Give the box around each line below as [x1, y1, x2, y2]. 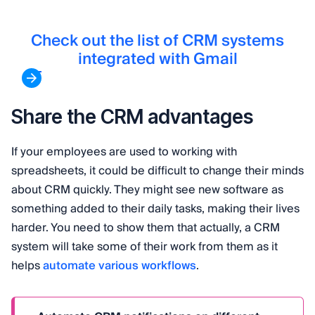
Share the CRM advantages [11, 105, 253, 129]
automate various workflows [43, 256, 196, 276]
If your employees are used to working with [11, 142, 237, 162]
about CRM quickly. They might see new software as [11, 180, 283, 200]
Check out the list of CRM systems [31, 27, 284, 55]
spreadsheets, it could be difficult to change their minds [11, 161, 304, 181]
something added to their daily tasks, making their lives [11, 199, 300, 219]
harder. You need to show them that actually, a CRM [11, 218, 280, 238]
